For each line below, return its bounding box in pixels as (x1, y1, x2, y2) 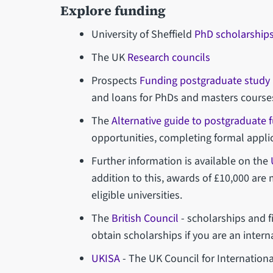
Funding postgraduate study (140, 73, 271, 88)
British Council (112, 210, 179, 226)
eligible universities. (91, 187, 183, 203)
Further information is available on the (91, 153, 271, 169)
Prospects (91, 73, 140, 88)
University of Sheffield (91, 26, 195, 42)
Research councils (127, 49, 211, 65)
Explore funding (60, 1, 166, 19)
